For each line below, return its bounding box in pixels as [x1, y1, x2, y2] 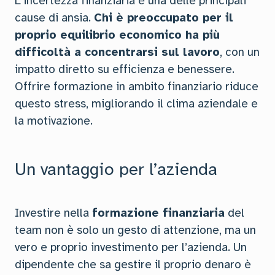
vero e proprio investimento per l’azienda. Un [15, 240, 247, 255]
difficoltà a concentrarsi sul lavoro [15, 45, 220, 60]
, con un [220, 45, 260, 60]
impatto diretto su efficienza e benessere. [15, 62, 234, 77]
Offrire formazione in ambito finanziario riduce [15, 79, 258, 94]
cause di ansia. [15, 10, 94, 25]
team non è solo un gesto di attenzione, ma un [15, 223, 256, 238]
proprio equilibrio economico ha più [15, 28, 220, 42]
